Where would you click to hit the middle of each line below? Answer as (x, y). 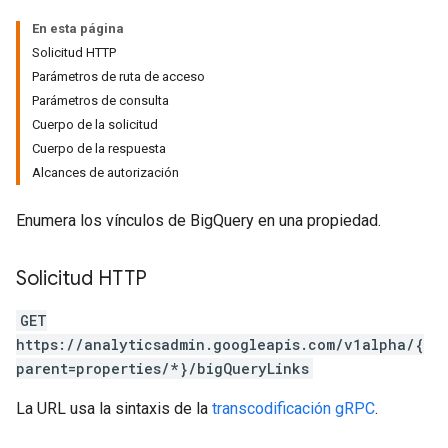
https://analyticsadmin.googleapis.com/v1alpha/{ (220, 344)
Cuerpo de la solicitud (95, 124)
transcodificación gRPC (293, 408)
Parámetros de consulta (100, 100)
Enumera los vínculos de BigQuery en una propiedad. (198, 220)
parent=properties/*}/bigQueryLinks (162, 368)
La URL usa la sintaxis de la (114, 408)
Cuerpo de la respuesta (99, 148)
